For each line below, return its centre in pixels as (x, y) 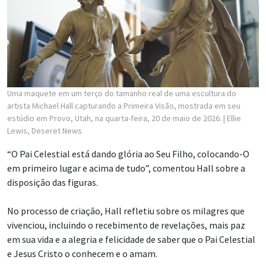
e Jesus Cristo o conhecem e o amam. (82, 253)
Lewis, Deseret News (45, 130)
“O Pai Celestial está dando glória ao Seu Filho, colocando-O (128, 153)
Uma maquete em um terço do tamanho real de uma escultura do (122, 93)
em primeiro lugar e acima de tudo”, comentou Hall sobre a (126, 168)
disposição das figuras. (53, 182)
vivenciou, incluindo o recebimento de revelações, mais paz (126, 225)
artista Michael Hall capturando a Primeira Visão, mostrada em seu (124, 105)
